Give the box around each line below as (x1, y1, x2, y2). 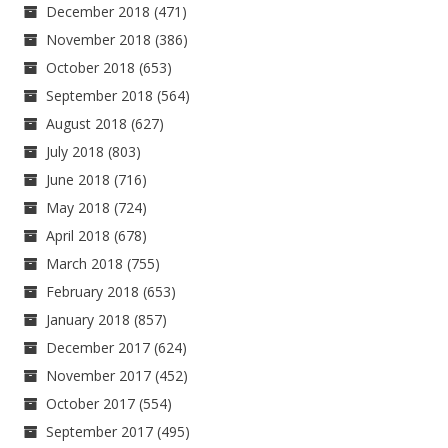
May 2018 (46, 198, 111, 218)
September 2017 (46, 422, 154, 442)
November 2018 (46, 30, 152, 50)
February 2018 (46, 282, 140, 302)
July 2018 (46, 142, 105, 162)
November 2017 (46, 366, 152, 386)
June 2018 (46, 170, 111, 190)
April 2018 (46, 226, 111, 246)
